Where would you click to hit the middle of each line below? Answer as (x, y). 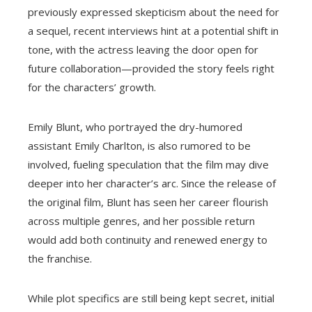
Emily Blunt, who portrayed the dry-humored (135, 127)
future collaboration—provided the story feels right (151, 69)
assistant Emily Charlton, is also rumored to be (139, 146)
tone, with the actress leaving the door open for (143, 50)
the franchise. (60, 259)
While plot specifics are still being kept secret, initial (151, 298)
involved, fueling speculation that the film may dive (148, 165)
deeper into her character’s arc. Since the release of (152, 184)
